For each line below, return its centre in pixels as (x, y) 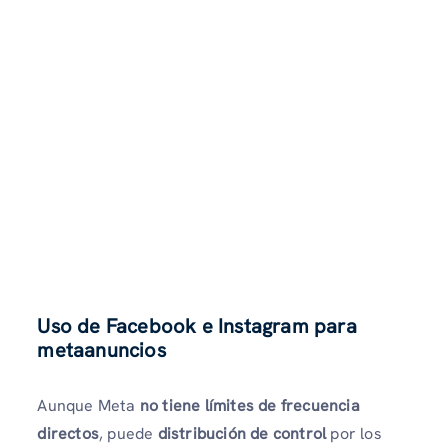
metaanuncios (101, 349)
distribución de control (242, 433)
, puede (128, 433)
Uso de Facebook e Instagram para (197, 325)
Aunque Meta (88, 405)
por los (354, 433)
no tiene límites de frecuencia (249, 405)
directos (68, 433)
